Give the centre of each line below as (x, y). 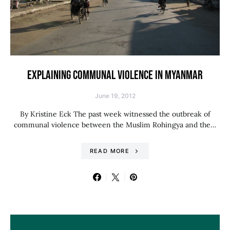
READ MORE (109, 151)
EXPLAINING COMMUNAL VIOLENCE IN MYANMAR (115, 75)
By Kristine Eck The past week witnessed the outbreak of (115, 114)
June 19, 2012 (115, 96)
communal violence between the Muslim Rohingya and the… (115, 125)
